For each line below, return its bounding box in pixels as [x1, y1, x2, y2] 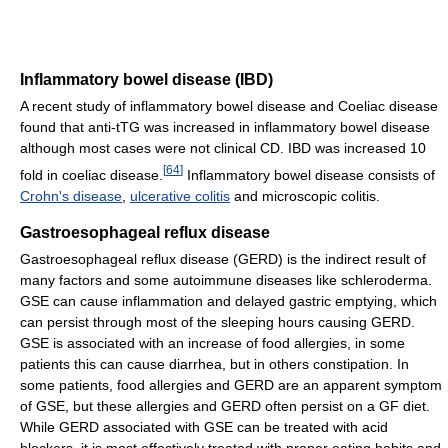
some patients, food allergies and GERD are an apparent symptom [20, 376, 442, 393]
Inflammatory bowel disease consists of [183, 166, 435, 183]
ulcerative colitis [130, 187, 230, 204]
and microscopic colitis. [230, 187, 380, 204]
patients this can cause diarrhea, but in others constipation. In [20, 355, 409, 372]
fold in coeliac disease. [20, 166, 163, 183]
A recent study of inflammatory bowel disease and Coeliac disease [20, 98, 438, 115]
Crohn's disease [20, 187, 122, 204]
